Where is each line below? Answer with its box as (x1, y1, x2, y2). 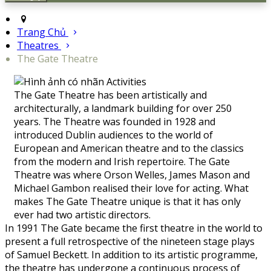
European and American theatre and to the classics (14, 142, 244, 155)
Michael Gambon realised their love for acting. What (14, 181, 249, 195)
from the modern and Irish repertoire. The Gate (14, 155, 230, 169)
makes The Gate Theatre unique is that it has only (14, 195, 241, 209)
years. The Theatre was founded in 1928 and (14, 115, 215, 129)
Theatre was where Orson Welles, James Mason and (14, 168, 250, 182)
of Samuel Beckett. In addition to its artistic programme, (5, 248, 258, 262)
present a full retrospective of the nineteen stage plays (5, 235, 255, 249)
